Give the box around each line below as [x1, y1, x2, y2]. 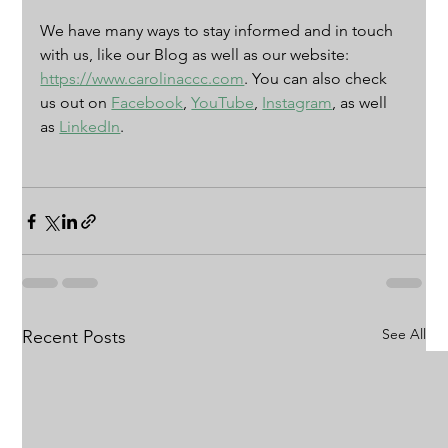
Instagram [262, 93, 333, 113]
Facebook [111, 93, 184, 113]
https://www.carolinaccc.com [40, 69, 245, 89]
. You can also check [244, 69, 392, 89]
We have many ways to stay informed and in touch [40, 21, 398, 41]
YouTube [191, 93, 255, 113]
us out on [40, 93, 112, 113]
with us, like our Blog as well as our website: [40, 45, 354, 65]
